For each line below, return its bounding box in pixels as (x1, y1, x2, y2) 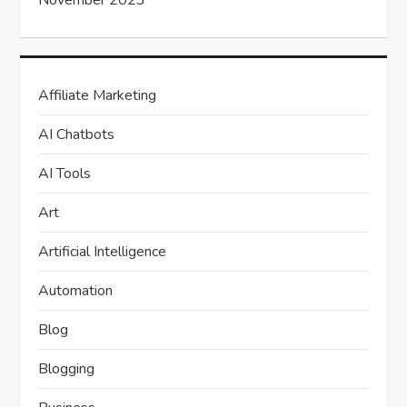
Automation (38, 281, 114, 302)
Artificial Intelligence (38, 242, 167, 263)
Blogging (38, 359, 95, 380)
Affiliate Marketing (38, 85, 157, 106)
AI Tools (38, 164, 92, 184)
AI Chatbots (38, 124, 115, 145)
